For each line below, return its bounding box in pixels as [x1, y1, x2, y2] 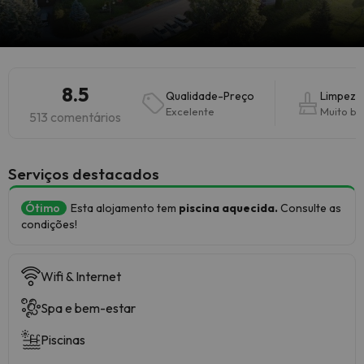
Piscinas [41, 331, 85, 348]
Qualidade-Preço [166, 89, 254, 103]
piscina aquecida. [179, 201, 278, 215]
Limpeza [320, 89, 362, 103]
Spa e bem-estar [41, 300, 136, 316]
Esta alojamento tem [71, 201, 179, 215]
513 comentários [29, 109, 121, 125]
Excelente [166, 105, 214, 118]
